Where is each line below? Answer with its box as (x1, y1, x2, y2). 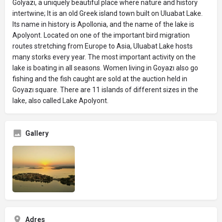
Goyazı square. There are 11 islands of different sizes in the (12, 85, 198, 94)
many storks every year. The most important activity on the (12, 53, 196, 61)
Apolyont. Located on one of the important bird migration (12, 31, 190, 39)
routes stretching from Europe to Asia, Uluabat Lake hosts (12, 42, 193, 50)
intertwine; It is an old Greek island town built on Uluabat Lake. (12, 9, 203, 17)
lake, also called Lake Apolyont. (12, 96, 110, 105)
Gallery (25, 129, 49, 137)
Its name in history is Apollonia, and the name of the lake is (12, 20, 194, 28)
